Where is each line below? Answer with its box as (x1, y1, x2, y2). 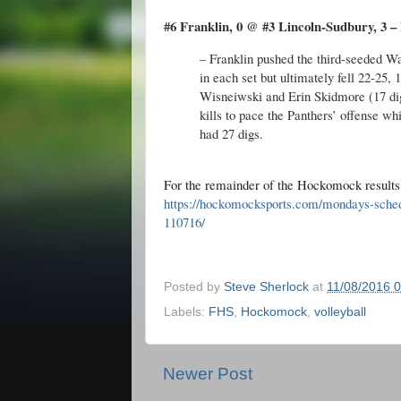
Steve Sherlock (224, 280, 309, 294)
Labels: (164, 305, 209, 320)
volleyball (314, 305, 366, 320)
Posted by (164, 280, 224, 294)
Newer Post (163, 364, 252, 384)
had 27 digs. (200, 124, 263, 142)
